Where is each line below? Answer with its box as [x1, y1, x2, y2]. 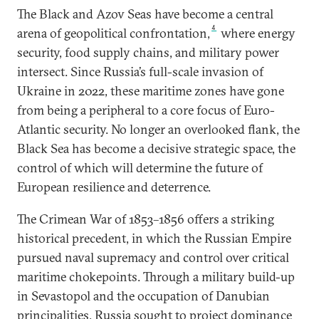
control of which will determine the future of [17, 159, 263, 177]
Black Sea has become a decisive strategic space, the [17, 140, 296, 157]
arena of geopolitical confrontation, [17, 25, 210, 42]
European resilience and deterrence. [17, 179, 211, 196]
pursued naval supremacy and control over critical [17, 249, 289, 266]
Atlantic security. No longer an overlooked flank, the [17, 121, 300, 138]
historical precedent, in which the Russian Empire [17, 230, 291, 247]
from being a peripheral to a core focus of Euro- [17, 102, 275, 119]
